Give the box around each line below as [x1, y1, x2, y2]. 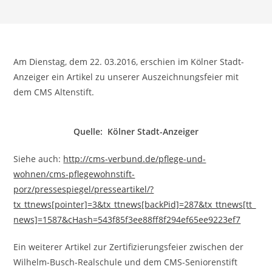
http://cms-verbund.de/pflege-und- [63, 153, 206, 165]
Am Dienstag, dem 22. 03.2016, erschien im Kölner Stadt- [13, 56, 245, 67]
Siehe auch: [13, 153, 64, 165]
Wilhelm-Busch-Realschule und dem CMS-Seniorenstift [13, 256, 238, 268]
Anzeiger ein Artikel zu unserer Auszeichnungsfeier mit [13, 71, 239, 83]
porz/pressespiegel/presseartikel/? [13, 183, 154, 195]
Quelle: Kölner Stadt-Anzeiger [73, 126, 199, 137]
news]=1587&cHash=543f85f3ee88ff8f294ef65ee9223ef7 [13, 214, 241, 225]
